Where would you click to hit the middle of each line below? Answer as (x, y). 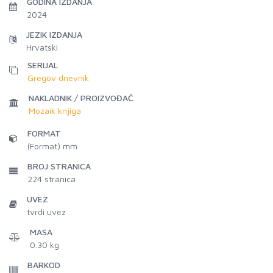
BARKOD (44, 265)
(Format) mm (52, 146)
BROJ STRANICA (59, 166)
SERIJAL (43, 65)
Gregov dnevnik (58, 78)
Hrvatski (42, 47)
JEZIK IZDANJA (54, 34)
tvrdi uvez (46, 212)
